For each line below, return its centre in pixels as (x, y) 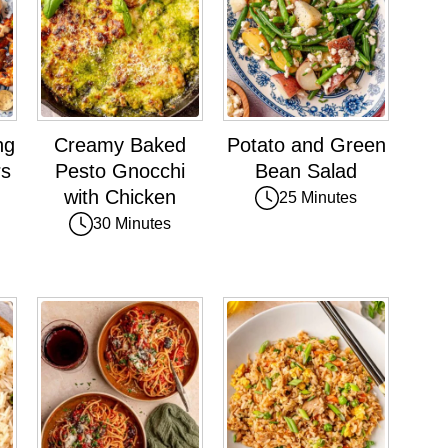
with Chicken (120, 197)
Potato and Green (306, 145)
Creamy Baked (120, 145)
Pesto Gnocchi (120, 171)
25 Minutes (318, 198)
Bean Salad (306, 171)
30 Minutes (132, 224)
